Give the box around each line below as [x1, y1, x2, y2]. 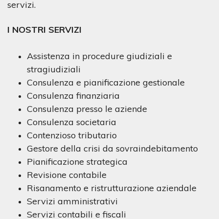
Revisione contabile [27, 169, 107, 180]
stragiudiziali [27, 64, 81, 75]
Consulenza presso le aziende [27, 103, 147, 114]
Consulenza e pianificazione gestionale [27, 77, 185, 88]
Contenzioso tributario [27, 130, 117, 141]
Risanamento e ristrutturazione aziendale [27, 182, 197, 194]
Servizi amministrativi [27, 196, 118, 207]
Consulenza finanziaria [27, 90, 120, 101]
